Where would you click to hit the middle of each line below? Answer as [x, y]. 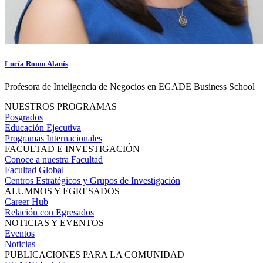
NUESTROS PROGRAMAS [61, 107]
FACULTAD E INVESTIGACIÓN [72, 149]
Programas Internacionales [53, 139]
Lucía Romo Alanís [36, 64]
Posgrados [24, 117]
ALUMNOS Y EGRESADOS [62, 191]
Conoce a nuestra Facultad [54, 160]
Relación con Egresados [49, 213]
